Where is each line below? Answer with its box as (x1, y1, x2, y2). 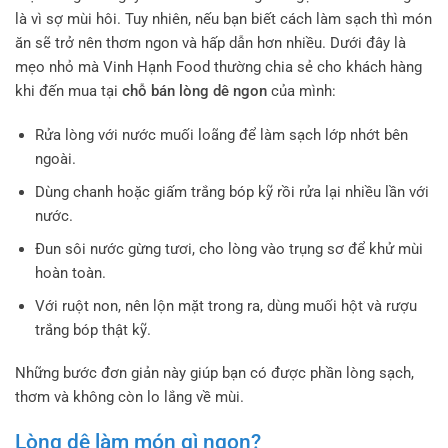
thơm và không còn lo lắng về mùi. (15, 388, 244, 407)
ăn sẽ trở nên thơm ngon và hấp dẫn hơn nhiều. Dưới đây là (15, 34, 406, 53)
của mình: (267, 82, 336, 101)
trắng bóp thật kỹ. (34, 320, 151, 339)
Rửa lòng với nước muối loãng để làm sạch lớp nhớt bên (34, 125, 408, 144)
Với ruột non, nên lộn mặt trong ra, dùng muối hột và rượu (34, 296, 417, 315)
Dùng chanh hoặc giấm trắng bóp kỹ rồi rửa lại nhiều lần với (34, 182, 429, 201)
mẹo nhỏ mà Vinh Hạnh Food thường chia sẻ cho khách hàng (15, 58, 422, 77)
